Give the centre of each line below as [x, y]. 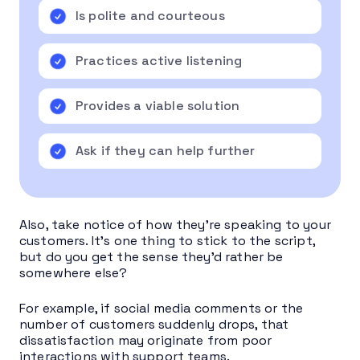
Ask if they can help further [166, 150]
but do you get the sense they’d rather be [151, 256]
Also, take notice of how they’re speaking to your [175, 224]
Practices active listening [159, 60]
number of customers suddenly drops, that [154, 324]
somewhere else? [75, 272]
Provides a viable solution [158, 105]
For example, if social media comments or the [162, 308]
